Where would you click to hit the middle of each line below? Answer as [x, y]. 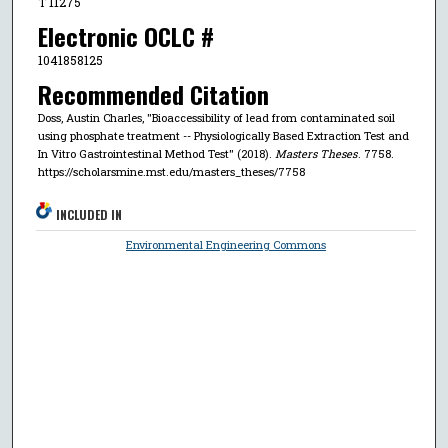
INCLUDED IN [89, 215]
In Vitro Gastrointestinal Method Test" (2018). [156, 154]
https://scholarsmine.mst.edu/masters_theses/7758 [171, 172]
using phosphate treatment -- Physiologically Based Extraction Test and [223, 136]
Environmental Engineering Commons [226, 245]
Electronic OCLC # [125, 36]
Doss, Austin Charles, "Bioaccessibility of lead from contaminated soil [216, 118]
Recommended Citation [153, 94]
